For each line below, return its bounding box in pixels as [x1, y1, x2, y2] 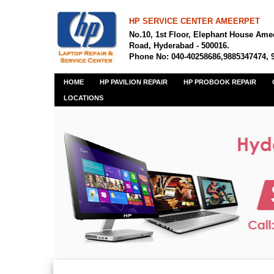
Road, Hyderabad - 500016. [129, 41, 229, 50]
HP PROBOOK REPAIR [183, 78, 256, 86]
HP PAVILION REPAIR [100, 78, 168, 86]
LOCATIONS [64, 94, 103, 102]
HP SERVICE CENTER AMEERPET [129, 17, 260, 26]
